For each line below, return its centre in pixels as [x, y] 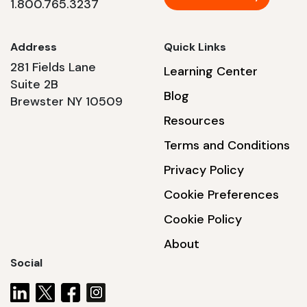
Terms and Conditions [227, 146]
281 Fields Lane [53, 67]
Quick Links [195, 47]
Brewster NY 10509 [66, 102]
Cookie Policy [203, 220]
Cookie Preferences [221, 195]
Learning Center [211, 72]
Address [34, 47]
